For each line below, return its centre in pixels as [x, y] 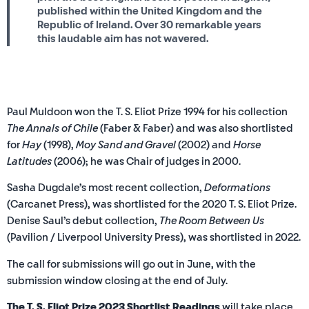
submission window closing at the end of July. [117, 281]
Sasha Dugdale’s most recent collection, [106, 188]
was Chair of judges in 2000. [173, 161]
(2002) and [206, 145]
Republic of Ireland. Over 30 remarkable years [149, 25]
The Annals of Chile [52, 128]
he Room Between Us [215, 221]
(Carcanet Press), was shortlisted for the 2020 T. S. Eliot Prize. [152, 205]
